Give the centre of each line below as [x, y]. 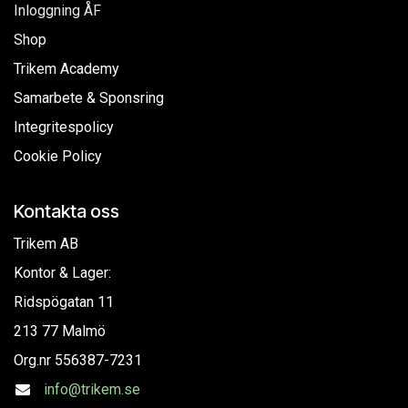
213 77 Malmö [60, 331]
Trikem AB [46, 243]
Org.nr [32, 360]
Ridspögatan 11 [64, 301]
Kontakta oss [66, 211]
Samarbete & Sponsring [89, 97]
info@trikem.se [92, 389]
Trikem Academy [66, 68]
